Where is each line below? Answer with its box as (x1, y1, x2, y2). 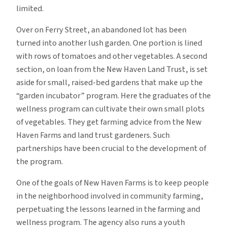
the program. (16, 155, 63, 168)
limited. (16, 2, 44, 15)
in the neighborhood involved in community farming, (16, 190, 203, 203)
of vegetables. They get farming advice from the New (16, 116, 202, 128)
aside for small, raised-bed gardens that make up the (16, 76, 203, 89)
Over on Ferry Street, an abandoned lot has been (16, 23, 186, 36)
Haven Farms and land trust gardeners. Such (16, 129, 170, 141)
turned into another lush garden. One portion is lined (16, 36, 202, 49)
